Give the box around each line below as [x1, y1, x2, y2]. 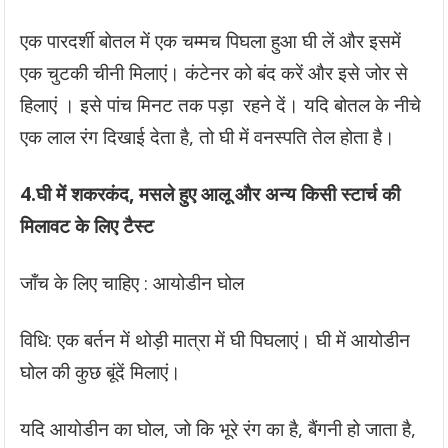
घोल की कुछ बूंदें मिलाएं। [20, 359, 182, 385]
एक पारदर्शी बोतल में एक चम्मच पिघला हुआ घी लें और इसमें [20, 28, 402, 54]
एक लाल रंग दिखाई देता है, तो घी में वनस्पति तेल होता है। [20, 124, 396, 150]
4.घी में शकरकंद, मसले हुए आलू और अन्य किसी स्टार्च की [20, 181, 406, 207]
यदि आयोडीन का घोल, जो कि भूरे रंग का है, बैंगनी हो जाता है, [20, 416, 417, 442]
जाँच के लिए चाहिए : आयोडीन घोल [20, 270, 245, 296]
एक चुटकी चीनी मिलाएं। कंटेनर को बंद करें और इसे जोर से [20, 60, 409, 86]
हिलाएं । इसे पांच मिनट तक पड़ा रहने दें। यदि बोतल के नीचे [20, 92, 422, 118]
